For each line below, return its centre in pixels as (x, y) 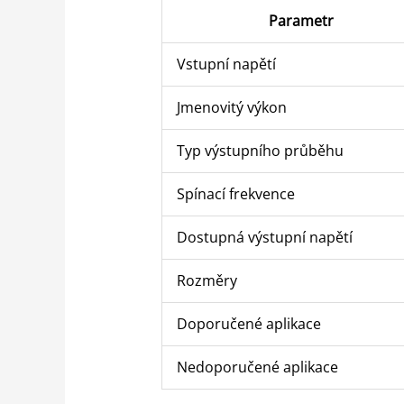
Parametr (301, 21)
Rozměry (207, 280)
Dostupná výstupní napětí (264, 237)
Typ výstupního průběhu (260, 151)
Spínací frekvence (235, 194)
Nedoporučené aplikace (257, 367)
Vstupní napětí (226, 64)
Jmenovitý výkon (231, 107)
